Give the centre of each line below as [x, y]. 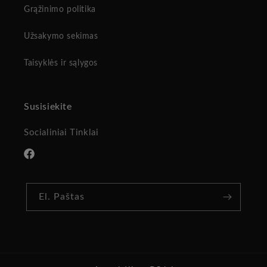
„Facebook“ [44, 160]
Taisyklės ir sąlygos [61, 63]
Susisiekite [48, 107]
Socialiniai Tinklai [61, 133]
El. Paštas [62, 197]
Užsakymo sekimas [61, 37]
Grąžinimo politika [60, 10]
